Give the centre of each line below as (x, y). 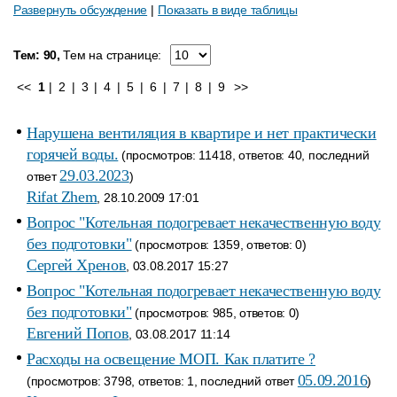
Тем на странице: (111, 55)
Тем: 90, (37, 55)
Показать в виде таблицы (228, 10)
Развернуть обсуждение (81, 10)
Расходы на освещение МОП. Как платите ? (171, 359)
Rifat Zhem (62, 197)
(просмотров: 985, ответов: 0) (216, 313)
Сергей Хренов (77, 265)
